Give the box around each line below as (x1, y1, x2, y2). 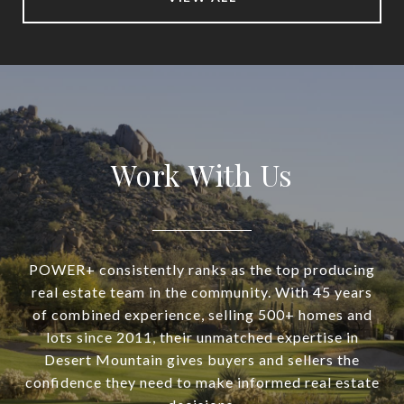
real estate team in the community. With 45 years (32, 282, 372, 300)
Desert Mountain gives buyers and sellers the (44, 350, 360, 368)
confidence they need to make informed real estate (24, 372, 380, 390)
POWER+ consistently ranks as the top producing (29, 260, 375, 278)
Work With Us (111, 154, 293, 194)
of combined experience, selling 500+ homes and (32, 305, 372, 323)
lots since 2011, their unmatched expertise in (45, 327, 359, 345)
